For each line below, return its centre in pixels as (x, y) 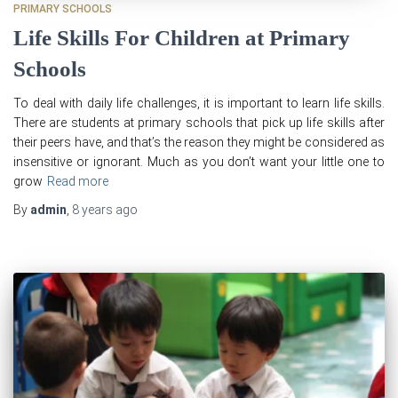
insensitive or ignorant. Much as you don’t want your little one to (199, 161)
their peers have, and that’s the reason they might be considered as (199, 142)
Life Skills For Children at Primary (182, 37)
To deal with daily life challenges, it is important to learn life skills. (199, 103)
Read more (78, 181)
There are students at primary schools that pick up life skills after (199, 122)
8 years (92, 209)
